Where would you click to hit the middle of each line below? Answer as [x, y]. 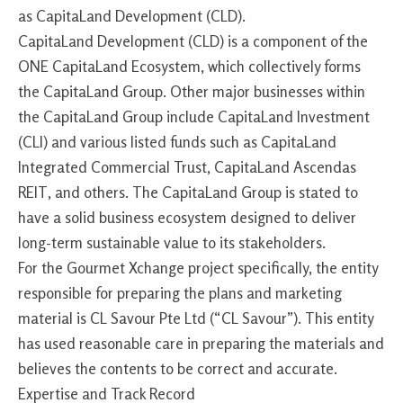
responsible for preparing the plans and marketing [180, 293]
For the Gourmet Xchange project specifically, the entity [198, 268]
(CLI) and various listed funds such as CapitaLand [177, 142]
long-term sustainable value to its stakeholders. [172, 243]
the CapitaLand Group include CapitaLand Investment [194, 117]
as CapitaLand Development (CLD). [132, 16]
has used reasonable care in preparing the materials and [201, 344]
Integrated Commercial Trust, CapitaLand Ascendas [187, 167]
